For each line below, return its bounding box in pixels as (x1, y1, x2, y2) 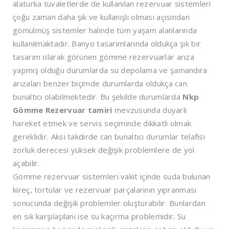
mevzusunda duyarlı (114, 104, 187, 115)
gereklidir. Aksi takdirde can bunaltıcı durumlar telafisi (13, 131, 205, 142)
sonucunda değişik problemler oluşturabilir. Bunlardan (13, 197, 205, 208)
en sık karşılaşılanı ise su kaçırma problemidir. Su (13, 211, 186, 221)
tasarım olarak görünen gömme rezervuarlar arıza (13, 51, 195, 62)
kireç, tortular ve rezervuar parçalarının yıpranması (13, 184, 197, 195)
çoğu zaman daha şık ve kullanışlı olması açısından (13, 11, 190, 22)
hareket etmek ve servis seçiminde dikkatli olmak (13, 118, 192, 128)
